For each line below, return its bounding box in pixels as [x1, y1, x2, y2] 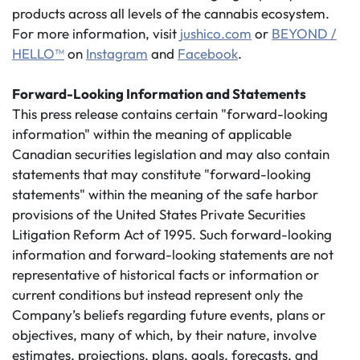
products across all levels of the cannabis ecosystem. [12, 5, 329, 22]
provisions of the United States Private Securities [12, 206, 305, 223]
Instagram [86, 45, 148, 62]
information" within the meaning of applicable [12, 125, 292, 142]
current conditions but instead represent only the [12, 286, 303, 303]
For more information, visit [12, 25, 180, 42]
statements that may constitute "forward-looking [12, 166, 311, 182]
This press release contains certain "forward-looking [12, 105, 328, 122]
